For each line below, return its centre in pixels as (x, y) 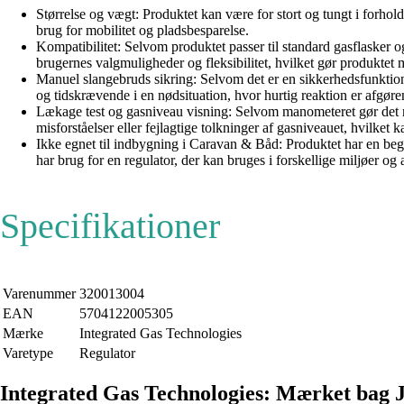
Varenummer (39, 293)
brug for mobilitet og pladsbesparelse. (142, 30)
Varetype (28, 353)
